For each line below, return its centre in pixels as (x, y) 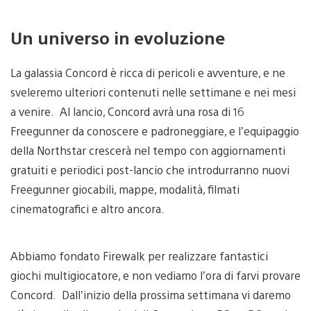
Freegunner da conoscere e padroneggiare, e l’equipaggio (155, 131)
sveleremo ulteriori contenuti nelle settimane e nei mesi (153, 92)
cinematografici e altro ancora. (87, 208)
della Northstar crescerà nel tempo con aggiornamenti (148, 150)
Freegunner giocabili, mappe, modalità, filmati (125, 189)
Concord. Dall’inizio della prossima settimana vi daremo (151, 294)
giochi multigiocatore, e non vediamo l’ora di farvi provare (155, 275)
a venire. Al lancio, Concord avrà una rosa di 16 (127, 111)
